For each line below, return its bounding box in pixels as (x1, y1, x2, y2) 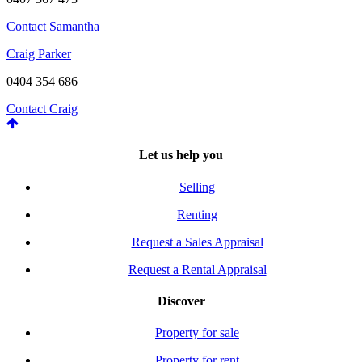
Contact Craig (6, 102, 78, 116)
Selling (179, 179, 215, 194)
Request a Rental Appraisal (128, 262, 267, 276)
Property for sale (155, 326, 239, 340)
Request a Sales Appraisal (131, 234, 263, 249)
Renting (177, 207, 217, 221)
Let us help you (139, 148, 223, 162)
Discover (157, 293, 205, 308)
